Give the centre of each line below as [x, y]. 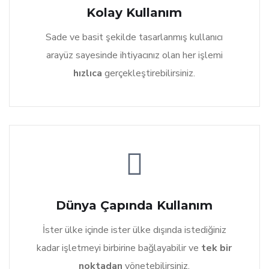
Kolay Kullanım [134, 13]
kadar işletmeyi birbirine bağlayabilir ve [118, 248]
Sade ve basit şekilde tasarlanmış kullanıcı [134, 38]
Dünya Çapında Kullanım [134, 206]
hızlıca [89, 74]
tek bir [216, 248]
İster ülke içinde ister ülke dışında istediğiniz [134, 230]
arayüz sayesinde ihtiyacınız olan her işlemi [134, 56]
